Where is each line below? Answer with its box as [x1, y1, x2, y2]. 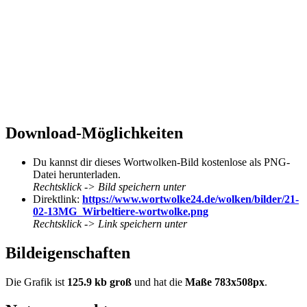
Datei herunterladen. [33, 168, 121, 180]
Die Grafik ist [5, 275, 67, 288]
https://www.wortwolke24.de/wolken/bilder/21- [82, 193, 299, 205]
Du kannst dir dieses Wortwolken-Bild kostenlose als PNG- [33, 156, 290, 168]
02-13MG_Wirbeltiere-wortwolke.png [33, 205, 208, 217]
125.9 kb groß [67, 275, 132, 288]
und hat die [132, 275, 185, 288]
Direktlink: [33, 193, 82, 205]
